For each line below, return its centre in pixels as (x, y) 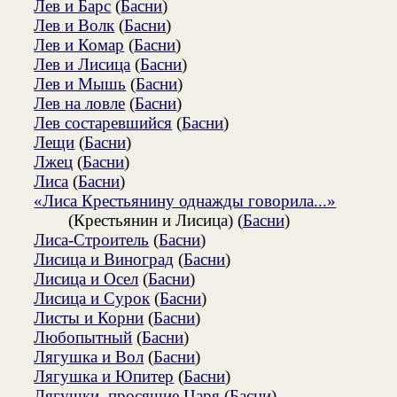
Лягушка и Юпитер (104, 376)
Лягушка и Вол (89, 356)
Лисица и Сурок (92, 298)
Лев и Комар (79, 44)
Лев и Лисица (82, 64)
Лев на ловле (80, 103)
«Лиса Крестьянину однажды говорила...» (185, 200)
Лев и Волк (74, 25)
